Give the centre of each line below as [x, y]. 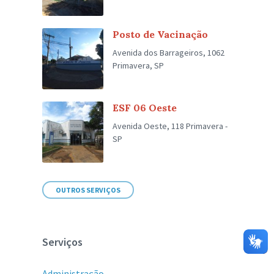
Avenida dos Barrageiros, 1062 [169, 53]
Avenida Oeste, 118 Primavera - [170, 126]
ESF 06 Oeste [145, 108]
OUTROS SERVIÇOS [88, 190]
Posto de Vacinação [161, 34]
